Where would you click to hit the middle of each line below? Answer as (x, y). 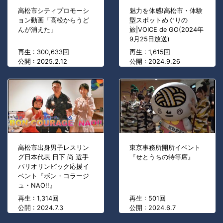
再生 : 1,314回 (38, 199)
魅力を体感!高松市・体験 (166, 11)
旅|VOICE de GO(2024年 (167, 30)
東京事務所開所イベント (165, 148)
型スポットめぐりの (159, 20)
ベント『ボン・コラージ (54, 176)
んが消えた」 (37, 30)
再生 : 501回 (148, 199)
